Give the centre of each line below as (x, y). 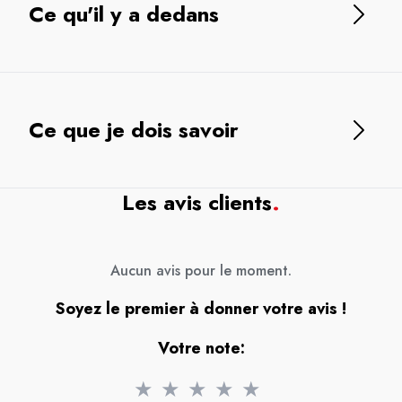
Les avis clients (197, 202)
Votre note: (201, 348)
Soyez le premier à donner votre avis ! (201, 308)
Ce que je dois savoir (134, 129)
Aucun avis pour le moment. (201, 270)
